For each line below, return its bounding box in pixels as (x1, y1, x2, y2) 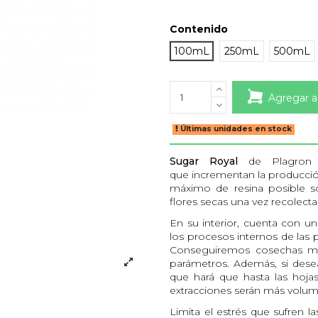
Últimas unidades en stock (178, 124, 292, 134)
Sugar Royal (170, 154, 248, 168)
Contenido (170, 23, 228, 36)
